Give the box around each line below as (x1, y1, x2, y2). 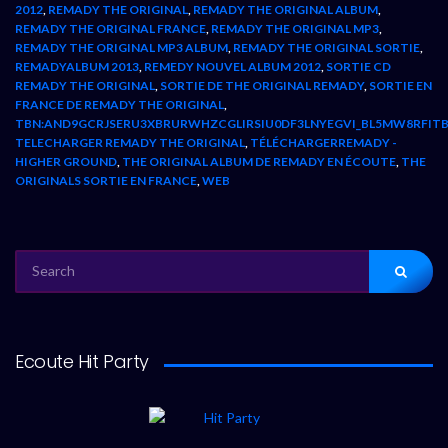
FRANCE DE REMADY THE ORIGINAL (15, 96, 224, 112)
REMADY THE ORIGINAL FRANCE (15, 20, 206, 36)
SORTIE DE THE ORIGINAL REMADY (160, 77, 364, 93)
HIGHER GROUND (15, 153, 117, 169)
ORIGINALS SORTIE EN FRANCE (15, 172, 197, 188)
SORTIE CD (326, 58, 391, 74)
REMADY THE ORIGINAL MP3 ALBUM (15, 39, 228, 55)
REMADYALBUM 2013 (15, 58, 139, 74)
